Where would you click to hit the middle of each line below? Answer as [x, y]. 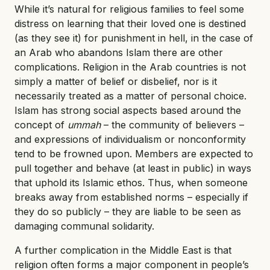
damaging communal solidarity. [84, 226]
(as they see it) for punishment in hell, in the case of [134, 38]
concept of [41, 124]
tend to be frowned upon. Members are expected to [134, 153]
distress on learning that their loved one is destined [130, 23]
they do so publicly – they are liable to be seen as [128, 211]
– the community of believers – [172, 124]
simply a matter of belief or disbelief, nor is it [116, 81]
